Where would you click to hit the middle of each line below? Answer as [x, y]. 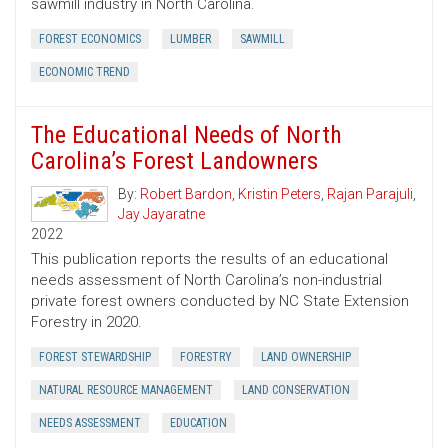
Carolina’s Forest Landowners [174, 161]
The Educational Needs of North [186, 135]
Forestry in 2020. [86, 322]
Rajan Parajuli [370, 194]
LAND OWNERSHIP [306, 357]
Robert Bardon [186, 194]
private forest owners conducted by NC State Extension [220, 301]
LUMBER [190, 39]
